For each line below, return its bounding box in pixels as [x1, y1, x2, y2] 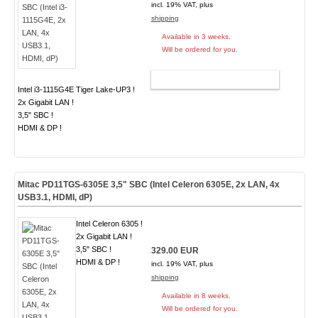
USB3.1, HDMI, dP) [17, 192, 92, 202]
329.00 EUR [150, 246, 199, 256]
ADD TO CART [179, 75, 238, 84]
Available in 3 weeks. [161, 33, 231, 40]
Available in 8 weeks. [161, 292, 231, 300]
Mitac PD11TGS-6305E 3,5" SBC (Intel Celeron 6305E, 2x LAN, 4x [17, 180, 280, 190]
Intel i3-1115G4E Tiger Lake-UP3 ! [17, 85, 135, 94]
